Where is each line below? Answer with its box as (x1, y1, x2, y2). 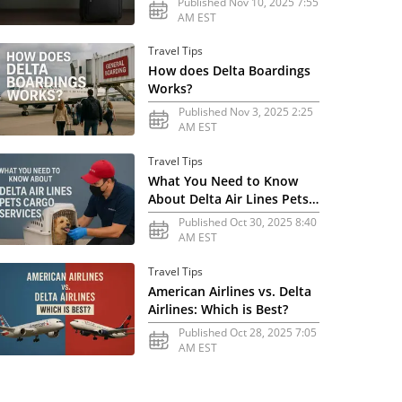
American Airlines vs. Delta (148, 282, 312, 300)
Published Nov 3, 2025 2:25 (179, 104, 314, 120)
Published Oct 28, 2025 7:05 (178, 324, 317, 340)
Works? (148, 80, 193, 98)
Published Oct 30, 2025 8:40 (178, 214, 317, 231)
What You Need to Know (148, 172, 299, 190)
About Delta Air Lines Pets (148, 190, 310, 208)
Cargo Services (148, 208, 242, 226)
